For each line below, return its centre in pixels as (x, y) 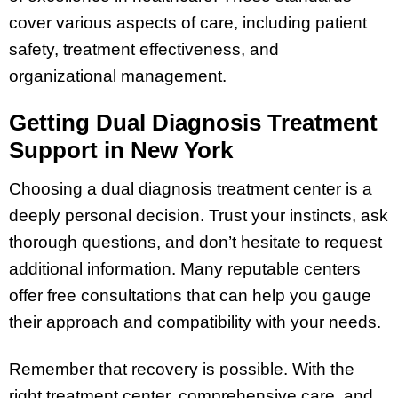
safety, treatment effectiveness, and (144, 49)
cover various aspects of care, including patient (188, 22)
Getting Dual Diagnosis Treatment (193, 123)
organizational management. (118, 76)
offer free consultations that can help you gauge (190, 296)
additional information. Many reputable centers (185, 269)
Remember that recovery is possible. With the (182, 369)
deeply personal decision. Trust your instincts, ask (199, 216)
